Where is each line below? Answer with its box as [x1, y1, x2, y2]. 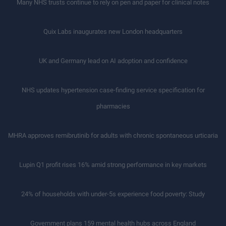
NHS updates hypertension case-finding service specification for [21, 86, 205, 94]
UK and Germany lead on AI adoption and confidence [38, 56, 188, 65]
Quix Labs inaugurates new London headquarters [43, 27, 183, 35]
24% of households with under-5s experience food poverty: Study [21, 190, 205, 198]
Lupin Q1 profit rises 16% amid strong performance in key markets [19, 160, 207, 168]
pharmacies [96, 102, 130, 110]
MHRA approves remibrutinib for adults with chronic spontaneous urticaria [8, 131, 218, 139]
